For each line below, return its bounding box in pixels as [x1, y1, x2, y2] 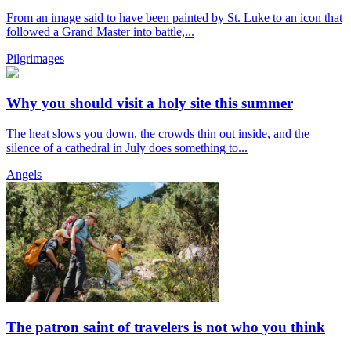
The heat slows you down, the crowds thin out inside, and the [6, 126, 309, 140]
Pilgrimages [6, 52, 64, 66]
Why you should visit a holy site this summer [6, 95, 293, 112]
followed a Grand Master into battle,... [6, 25, 194, 39]
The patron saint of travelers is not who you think [6, 319, 325, 336]
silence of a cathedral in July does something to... [6, 140, 248, 154]
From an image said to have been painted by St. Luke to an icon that [6, 11, 342, 25]
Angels [6, 167, 42, 181]
